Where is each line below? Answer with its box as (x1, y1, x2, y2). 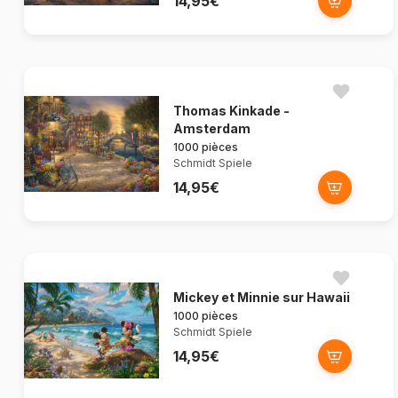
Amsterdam (173, 121, 251, 137)
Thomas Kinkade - (173, 103, 290, 119)
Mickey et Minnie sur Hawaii (173, 290, 350, 306)
